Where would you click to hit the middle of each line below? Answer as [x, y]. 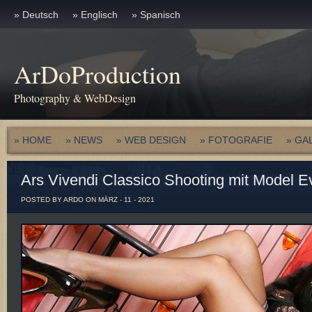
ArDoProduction [97, 74]
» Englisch [95, 15]
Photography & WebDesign [75, 98]
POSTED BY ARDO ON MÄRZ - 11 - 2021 [88, 200]
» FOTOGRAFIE [236, 140]
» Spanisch [156, 15]
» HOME [33, 140]
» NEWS [84, 140]
